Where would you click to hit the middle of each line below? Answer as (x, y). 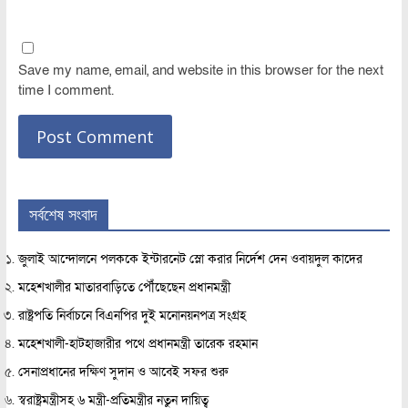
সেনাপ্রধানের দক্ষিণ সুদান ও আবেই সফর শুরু (122, 372)
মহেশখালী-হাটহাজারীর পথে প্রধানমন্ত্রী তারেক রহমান (138, 344)
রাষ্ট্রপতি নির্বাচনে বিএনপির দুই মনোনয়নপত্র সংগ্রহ (132, 316)
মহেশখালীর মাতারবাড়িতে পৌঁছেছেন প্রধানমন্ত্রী (124, 288)
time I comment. (66, 91)
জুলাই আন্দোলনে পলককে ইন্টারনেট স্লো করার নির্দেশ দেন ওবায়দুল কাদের (190, 260)
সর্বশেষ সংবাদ (63, 214)
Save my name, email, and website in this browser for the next (200, 71)
